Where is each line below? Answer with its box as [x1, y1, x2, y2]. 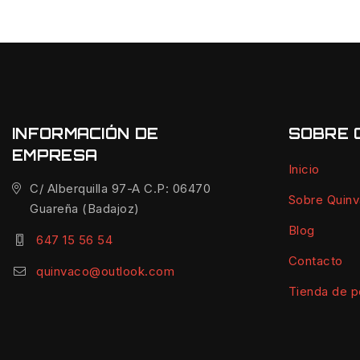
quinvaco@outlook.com [36, 264, 174, 279]
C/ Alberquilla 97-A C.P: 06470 [30, 181, 211, 196]
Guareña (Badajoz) [30, 201, 140, 216]
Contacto [288, 252, 343, 268]
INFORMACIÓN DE [12, 125, 159, 142]
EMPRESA [12, 146, 98, 164]
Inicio [288, 161, 320, 177]
